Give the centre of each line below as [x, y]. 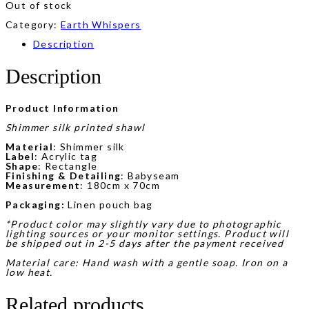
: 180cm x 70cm [120, 186]
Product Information [62, 108]
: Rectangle [68, 166]
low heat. [31, 272]
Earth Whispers [101, 24]
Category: [33, 24]
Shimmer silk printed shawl [77, 128]
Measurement [43, 186]
